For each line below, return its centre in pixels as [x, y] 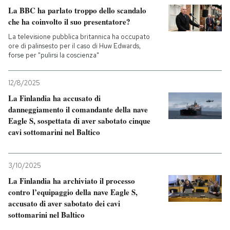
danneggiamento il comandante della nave [78, 109]
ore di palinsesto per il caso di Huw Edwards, [74, 46]
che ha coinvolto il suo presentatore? [69, 22]
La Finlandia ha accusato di [54, 98]
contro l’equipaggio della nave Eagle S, [73, 192]
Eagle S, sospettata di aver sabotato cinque [79, 121]
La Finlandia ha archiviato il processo [72, 181]
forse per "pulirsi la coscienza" [54, 55]
